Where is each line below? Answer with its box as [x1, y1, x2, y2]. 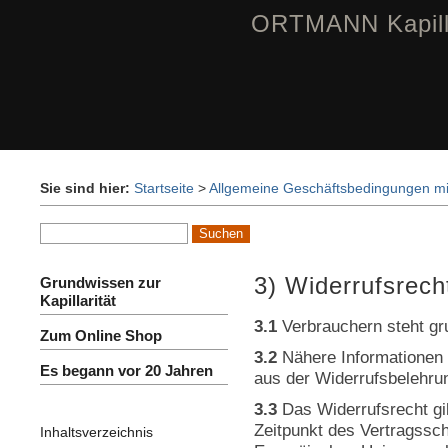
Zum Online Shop [40, 327, 162, 344]
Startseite [134, 180, 194, 196]
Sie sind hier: [40, 180, 134, 196]
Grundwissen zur [40, 274, 161, 291]
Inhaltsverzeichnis [40, 424, 153, 440]
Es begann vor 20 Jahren [40, 362, 213, 379]
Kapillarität [40, 292, 116, 309]
